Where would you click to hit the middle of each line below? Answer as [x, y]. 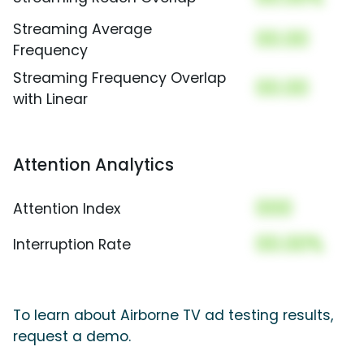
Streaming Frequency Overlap [119, 78]
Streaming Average [82, 29]
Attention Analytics [93, 164]
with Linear [50, 99]
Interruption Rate [72, 244]
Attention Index [67, 208]
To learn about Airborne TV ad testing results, [173, 315]
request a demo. [72, 336]
